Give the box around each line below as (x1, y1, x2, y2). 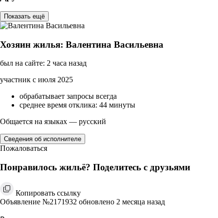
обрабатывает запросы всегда (19, 92, 117, 101)
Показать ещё (4, 12, 45, 20)
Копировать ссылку (16, 188, 81, 197)
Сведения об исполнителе (4, 135, 81, 143)
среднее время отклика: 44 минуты (19, 101, 135, 109)
